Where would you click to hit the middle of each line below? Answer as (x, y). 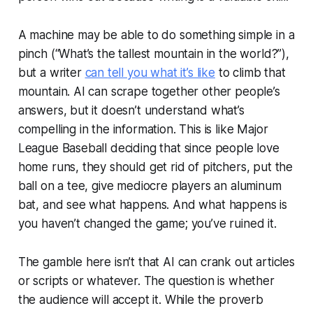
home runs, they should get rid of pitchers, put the (155, 167)
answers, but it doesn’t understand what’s (131, 110)
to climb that (250, 72)
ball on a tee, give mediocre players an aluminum (150, 185)
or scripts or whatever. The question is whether (146, 281)
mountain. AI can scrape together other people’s (149, 91)
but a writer (51, 72)
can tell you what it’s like (150, 72)
